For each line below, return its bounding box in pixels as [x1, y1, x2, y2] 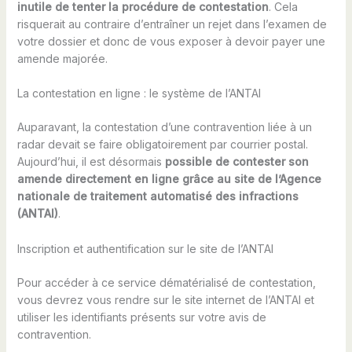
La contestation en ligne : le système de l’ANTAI [16, 86, 261, 101]
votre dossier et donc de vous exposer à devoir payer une [16, 34, 325, 48]
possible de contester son [164, 155, 309, 169]
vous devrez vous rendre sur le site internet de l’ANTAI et [16, 292, 314, 306]
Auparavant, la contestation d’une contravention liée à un [16, 120, 312, 134]
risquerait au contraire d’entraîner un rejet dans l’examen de [16, 16, 327, 31]
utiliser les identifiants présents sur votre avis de [16, 310, 266, 324]
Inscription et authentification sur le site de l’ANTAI [16, 241, 273, 255]
